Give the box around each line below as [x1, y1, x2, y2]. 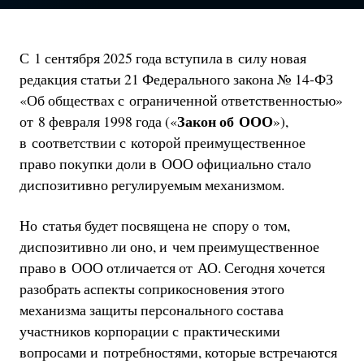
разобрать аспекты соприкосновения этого [19, 278, 284, 298]
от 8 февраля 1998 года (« [19, 111, 177, 132]
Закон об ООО [176, 110, 273, 132]
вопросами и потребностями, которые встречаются [19, 341, 337, 362]
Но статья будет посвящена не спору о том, [19, 214, 290, 235]
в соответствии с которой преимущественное [19, 132, 305, 153]
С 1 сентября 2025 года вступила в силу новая [19, 48, 306, 68]
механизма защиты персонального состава [19, 299, 284, 319]
